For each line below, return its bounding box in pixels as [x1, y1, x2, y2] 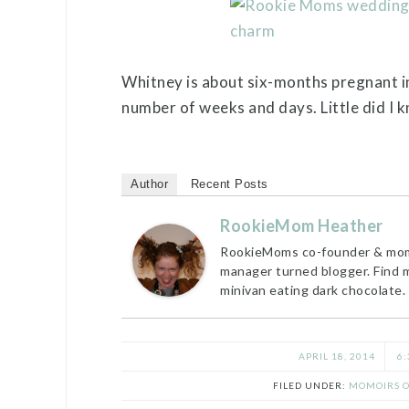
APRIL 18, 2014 [298, 350, 375, 362]
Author [131, 176, 168, 191]
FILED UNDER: [273, 379, 349, 391]
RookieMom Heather [220, 215, 383, 236]
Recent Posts [190, 176, 268, 191]
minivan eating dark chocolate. [220, 281, 405, 298]
